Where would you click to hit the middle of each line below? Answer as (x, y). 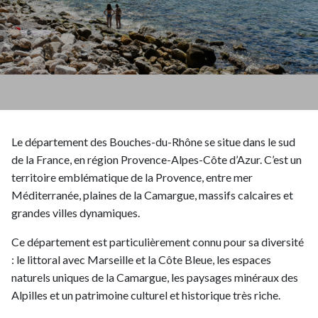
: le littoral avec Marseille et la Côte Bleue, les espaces (141, 259)
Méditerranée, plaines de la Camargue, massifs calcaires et (152, 194)
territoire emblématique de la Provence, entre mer (132, 177)
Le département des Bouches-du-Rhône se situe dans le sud (153, 141)
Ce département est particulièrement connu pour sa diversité (158, 241)
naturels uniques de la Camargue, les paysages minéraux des (155, 277)
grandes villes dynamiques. (76, 212)
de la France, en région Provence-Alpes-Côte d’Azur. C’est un (157, 159)
